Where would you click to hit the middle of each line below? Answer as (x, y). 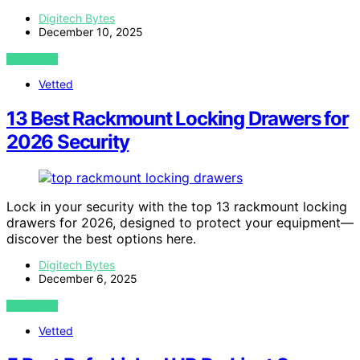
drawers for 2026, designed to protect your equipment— (180, 223)
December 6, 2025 (88, 279)
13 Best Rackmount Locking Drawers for (178, 119)
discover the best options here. (101, 239)
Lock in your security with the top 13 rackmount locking (177, 207)
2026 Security (68, 142)
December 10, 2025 (91, 32)
